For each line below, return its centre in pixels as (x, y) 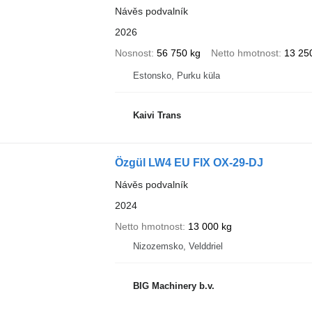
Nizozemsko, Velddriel (178, 246)
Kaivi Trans (157, 116)
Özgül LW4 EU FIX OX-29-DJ (189, 162)
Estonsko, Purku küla (176, 75)
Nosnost (133, 53)
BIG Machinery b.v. (173, 286)
